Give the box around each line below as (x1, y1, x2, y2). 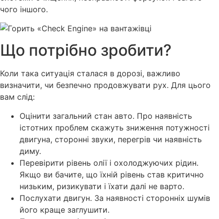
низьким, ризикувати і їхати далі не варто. (20, 181, 184, 191)
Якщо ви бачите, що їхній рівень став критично (20, 169, 204, 179)
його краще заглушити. (20, 204, 109, 215)
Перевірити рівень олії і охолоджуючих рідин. (20, 157, 198, 168)
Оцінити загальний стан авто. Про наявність (20, 110, 192, 121)
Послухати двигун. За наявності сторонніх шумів (20, 193, 210, 203)
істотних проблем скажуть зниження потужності (20, 122, 210, 132)
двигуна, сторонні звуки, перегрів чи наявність (20, 134, 202, 144)
